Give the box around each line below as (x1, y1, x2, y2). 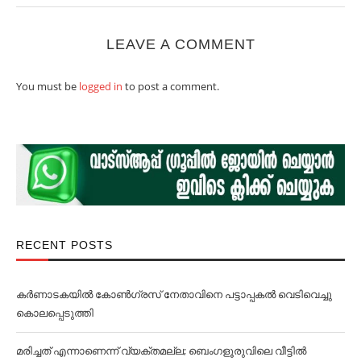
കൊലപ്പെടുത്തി (16, 305, 93, 320)
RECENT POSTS (16, 238, 113, 251)
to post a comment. (122, 79, 219, 93)
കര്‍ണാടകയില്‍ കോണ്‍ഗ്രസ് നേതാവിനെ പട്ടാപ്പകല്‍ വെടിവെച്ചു (16, 286, 332, 301)
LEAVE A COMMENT (106, 36, 255, 52)
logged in (79, 79, 122, 93)
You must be (16, 79, 79, 93)
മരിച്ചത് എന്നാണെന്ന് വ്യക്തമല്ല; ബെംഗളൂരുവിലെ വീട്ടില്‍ (16, 342, 306, 358)
